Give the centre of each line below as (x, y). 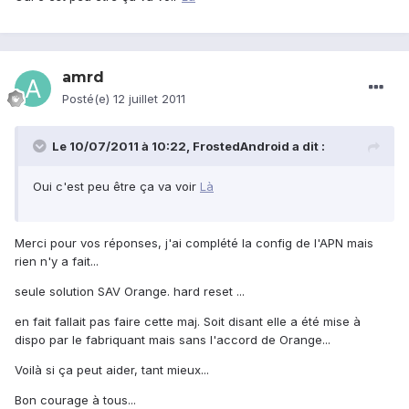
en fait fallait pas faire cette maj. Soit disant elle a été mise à (188, 322)
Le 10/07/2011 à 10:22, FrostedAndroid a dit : (189, 147)
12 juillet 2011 (149, 99)
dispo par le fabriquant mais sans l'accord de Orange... (173, 340)
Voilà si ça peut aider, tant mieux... (112, 370)
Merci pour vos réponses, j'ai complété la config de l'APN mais (194, 243)
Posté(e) (88, 99)
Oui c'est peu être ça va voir (116, 187)
